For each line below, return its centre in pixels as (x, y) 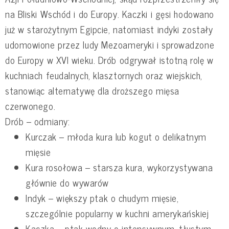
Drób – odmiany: (38, 121)
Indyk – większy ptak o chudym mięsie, (102, 198)
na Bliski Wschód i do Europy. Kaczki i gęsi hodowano (110, 14)
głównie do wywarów (67, 183)
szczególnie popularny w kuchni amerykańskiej (117, 213)
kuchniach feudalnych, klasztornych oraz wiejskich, (104, 75)
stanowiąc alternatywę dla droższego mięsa (92, 91)
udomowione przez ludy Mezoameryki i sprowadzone (110, 45)
